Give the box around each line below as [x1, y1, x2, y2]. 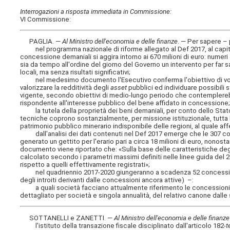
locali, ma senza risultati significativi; [20, 68, 131, 76]
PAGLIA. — [20, 37, 63, 46]
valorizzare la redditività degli [20, 84, 111, 92]
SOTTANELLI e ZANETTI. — [20, 214, 114, 222]
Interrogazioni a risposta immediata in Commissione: [20, 7, 172, 15]
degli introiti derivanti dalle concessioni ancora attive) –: [20, 176, 194, 184]
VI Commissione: [20, 15, 71, 23]
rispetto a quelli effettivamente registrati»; [20, 161, 150, 169]
